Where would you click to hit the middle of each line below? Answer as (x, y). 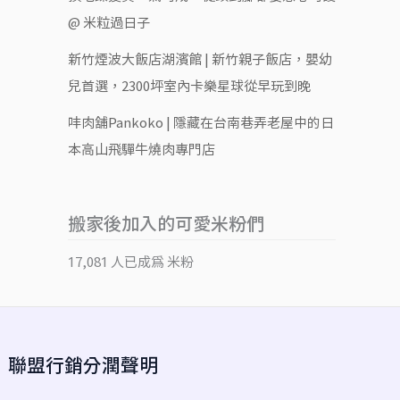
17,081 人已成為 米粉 (131, 262)
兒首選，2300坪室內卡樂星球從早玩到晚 (189, 87)
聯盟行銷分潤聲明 (83, 365)
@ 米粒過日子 (109, 22)
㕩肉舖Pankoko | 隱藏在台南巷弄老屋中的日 (201, 123)
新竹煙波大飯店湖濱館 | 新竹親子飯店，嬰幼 (200, 60)
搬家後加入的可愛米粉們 (166, 224)
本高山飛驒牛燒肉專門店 (142, 150)
